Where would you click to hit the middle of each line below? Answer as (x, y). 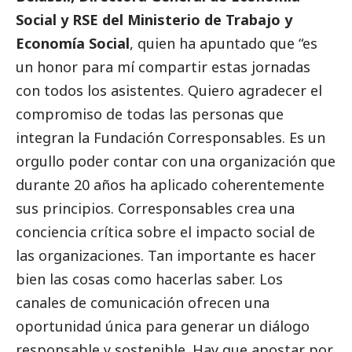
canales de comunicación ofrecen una (143, 303)
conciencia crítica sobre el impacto (136, 232)
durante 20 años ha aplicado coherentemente (170, 185)
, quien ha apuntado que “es (224, 44)
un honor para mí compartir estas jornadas (163, 67)
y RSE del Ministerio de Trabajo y (174, 20)
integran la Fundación (92, 138)
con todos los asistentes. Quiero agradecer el (169, 91)
